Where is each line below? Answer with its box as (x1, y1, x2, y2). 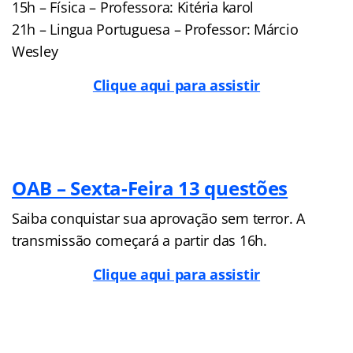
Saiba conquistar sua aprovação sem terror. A (12, 208, 306, 228)
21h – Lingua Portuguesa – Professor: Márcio (12, 19, 299, 39)
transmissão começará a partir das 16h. (12, 230, 267, 250)
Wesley (12, 41, 58, 61)
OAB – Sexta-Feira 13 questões (12, 174, 288, 201)
